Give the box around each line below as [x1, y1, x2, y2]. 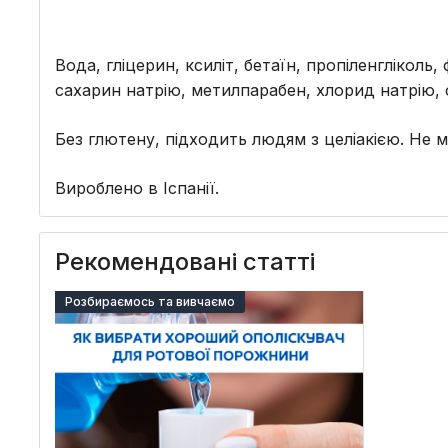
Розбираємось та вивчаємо [65, 294, 235, 309]
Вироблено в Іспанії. [55, 178, 219, 198]
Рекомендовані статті [55, 247, 315, 276]
